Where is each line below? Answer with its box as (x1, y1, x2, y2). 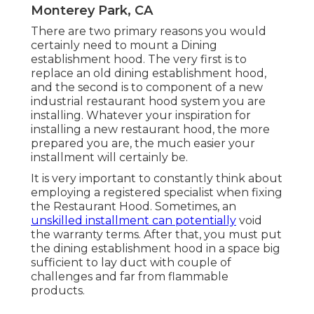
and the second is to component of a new (31, 81, 263, 95)
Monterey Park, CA (31, 3, 153, 19)
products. (31, 284, 85, 298)
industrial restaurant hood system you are (31, 95, 266, 109)
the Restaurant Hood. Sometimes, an (31, 200, 236, 214)
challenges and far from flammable (31, 270, 228, 284)
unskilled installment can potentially (31, 214, 236, 228)
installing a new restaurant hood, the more (31, 123, 270, 137)
